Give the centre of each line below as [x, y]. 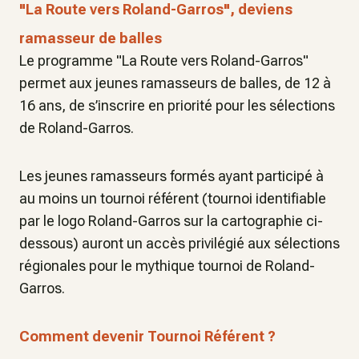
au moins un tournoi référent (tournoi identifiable [173, 198]
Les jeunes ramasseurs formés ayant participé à [171, 176]
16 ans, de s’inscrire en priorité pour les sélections [177, 105]
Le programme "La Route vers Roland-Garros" [164, 61]
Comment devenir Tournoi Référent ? [147, 336]
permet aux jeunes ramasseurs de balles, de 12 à [175, 83]
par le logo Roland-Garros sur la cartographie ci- [171, 221]
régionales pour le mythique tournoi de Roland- [167, 266]
